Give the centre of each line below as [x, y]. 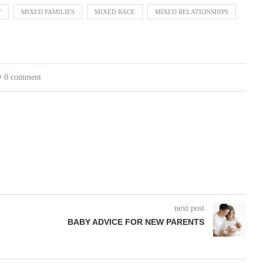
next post [189, 208]
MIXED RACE [115, 11]
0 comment [22, 77]
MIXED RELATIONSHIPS [192, 11]
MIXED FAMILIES [48, 11]
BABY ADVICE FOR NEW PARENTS [136, 222]
